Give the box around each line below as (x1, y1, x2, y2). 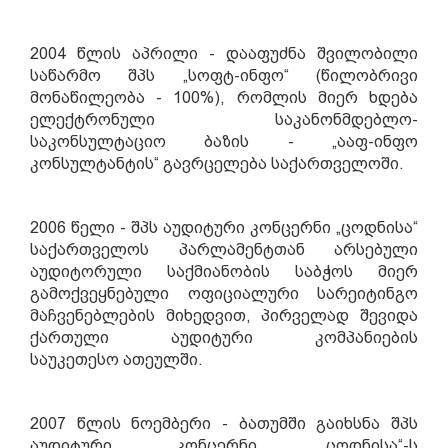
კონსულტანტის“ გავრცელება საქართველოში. (30, 154, 404, 173)
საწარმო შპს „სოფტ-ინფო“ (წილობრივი (30, 66, 418, 85)
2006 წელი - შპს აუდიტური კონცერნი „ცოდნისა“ (30, 218, 418, 237)
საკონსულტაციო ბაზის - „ (30, 132, 337, 151)
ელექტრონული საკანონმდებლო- (30, 110, 418, 129)
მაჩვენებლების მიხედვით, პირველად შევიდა (30, 306, 418, 325)
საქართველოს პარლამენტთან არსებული (30, 240, 418, 259)
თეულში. (132, 350, 203, 369)
